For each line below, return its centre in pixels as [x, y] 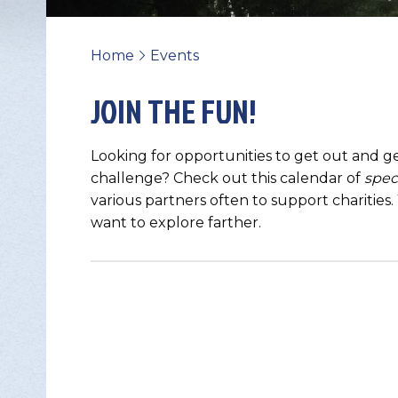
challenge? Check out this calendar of [227, 179]
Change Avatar [324, 293]
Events [175, 56]
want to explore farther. [176, 223]
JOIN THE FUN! [174, 111]
